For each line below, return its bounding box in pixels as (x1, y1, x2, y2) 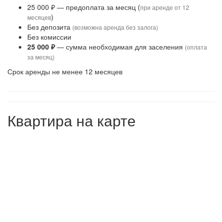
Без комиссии (27, 32, 71, 42)
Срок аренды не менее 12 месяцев (7, 66, 122, 76)
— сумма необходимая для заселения (55, 42, 185, 52)
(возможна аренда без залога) (72, 23, 158, 31)
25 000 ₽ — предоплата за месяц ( (27, 2, 140, 12)
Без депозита (27, 22, 72, 32)
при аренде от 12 (140, 3, 189, 11)
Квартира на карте (7, 110, 136, 131)
